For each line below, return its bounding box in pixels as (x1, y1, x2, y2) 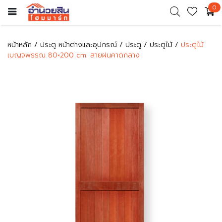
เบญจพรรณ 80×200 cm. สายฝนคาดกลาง (7, 50, 140, 60)
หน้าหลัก (7, 40, 32, 50)
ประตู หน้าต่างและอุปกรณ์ (40, 40, 117, 50)
